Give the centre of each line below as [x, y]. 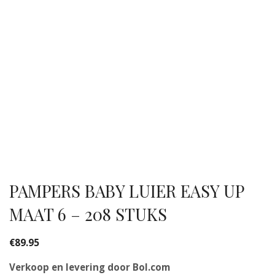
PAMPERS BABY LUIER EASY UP [126, 191]
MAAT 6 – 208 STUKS [88, 215]
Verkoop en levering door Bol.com [90, 267]
